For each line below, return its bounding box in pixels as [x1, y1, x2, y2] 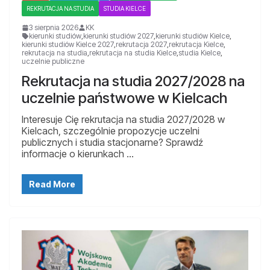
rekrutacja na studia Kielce [89, 48, 177, 57]
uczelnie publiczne [22, 56, 84, 66]
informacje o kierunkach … [22, 147, 134, 160]
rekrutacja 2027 [116, 39, 167, 49]
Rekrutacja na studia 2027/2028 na [22, 72, 245, 90]
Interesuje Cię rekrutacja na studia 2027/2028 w [22, 113, 225, 125]
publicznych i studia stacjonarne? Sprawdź [22, 136, 203, 148]
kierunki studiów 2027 [83, 31, 154, 40]
